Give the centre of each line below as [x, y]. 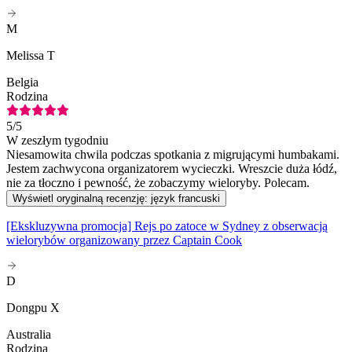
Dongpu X [33, 308]
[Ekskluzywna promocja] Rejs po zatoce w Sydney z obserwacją [167, 226]
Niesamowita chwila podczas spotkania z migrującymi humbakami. [173, 155]
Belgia [22, 82]
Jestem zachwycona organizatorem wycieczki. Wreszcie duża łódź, [172, 169]
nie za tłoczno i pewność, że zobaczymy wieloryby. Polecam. [158, 183]
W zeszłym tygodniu [57, 141]
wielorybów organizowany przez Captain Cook [124, 240]
